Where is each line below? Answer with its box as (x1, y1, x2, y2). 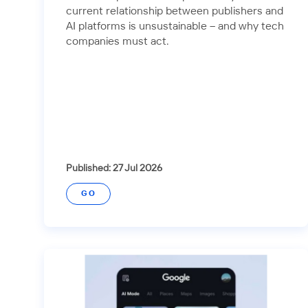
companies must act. (66, 36, 169, 47)
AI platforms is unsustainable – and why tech (66, 21, 284, 32)
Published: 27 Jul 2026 (66, 163, 162, 173)
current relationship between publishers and (66, 5, 283, 16)
